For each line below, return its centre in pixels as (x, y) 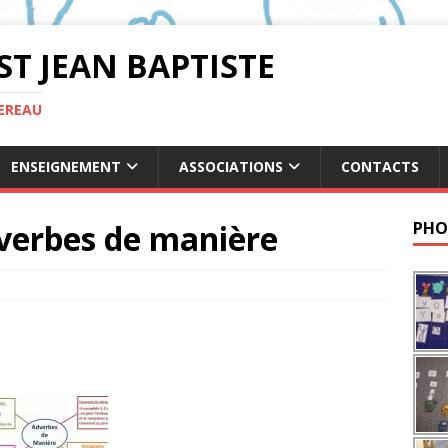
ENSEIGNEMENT (66, 166)
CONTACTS (380, 166)
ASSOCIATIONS (231, 166)
